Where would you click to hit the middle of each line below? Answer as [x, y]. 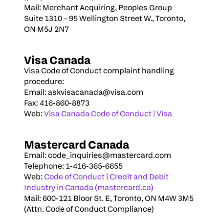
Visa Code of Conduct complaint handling [99, 71]
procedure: [44, 81]
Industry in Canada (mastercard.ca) [89, 187]
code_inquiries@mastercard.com [109, 155]
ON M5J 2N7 [46, 29]
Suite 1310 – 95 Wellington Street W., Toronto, [105, 18]
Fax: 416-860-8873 [57, 103]
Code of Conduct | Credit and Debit [106, 177]
